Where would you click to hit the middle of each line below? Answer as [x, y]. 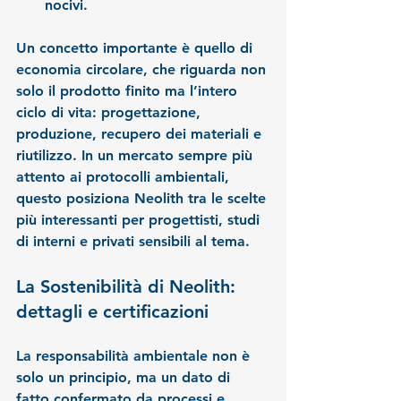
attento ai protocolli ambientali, [125, 177]
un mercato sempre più [175, 156]
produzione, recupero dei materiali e [141, 134]
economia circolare [80, 70]
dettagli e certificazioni [112, 312]
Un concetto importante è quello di [137, 48]
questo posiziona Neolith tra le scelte [143, 199]
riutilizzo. [47, 156]
